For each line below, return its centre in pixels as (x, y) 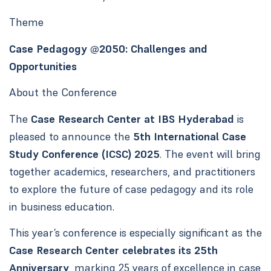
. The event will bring (210, 154)
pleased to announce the (71, 136)
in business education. (61, 206)
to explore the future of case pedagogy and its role (131, 189)
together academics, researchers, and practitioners (132, 171)
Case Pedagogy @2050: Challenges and (108, 48)
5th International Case (189, 136)
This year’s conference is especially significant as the (135, 233)
